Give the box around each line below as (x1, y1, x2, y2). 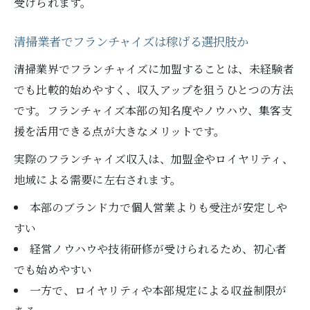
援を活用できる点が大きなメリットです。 (14, 123, 226, 139)
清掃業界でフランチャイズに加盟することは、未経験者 (14, 61, 294, 77)
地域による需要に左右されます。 (14, 172, 181, 188)
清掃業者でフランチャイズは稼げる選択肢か (14, 35, 248, 51)
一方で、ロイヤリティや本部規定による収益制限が (29, 282, 287, 298)
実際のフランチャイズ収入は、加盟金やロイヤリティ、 (14, 151, 293, 167)
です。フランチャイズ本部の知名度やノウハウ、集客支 (14, 102, 293, 118)
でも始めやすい (14, 262, 93, 277)
